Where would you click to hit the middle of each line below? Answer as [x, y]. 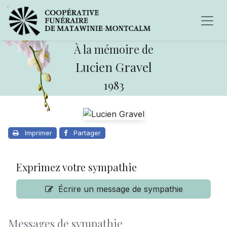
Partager [87, 133]
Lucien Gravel [113, 67]
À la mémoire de [113, 49]
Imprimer [39, 133]
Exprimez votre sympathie [77, 167]
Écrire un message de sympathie [121, 189]
